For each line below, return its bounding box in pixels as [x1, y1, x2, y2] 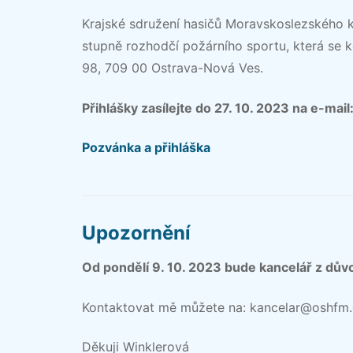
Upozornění [82, 221, 191, 245]
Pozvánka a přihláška [82, 139, 210, 156]
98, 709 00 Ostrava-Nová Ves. [82, 59, 263, 76]
